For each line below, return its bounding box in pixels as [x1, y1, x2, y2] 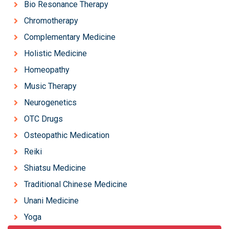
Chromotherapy [24, 16, 78, 26]
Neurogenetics [24, 98, 77, 107]
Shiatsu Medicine [24, 163, 86, 173]
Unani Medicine [24, 196, 79, 205]
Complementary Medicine [24, 32, 116, 42]
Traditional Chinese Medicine [24, 179, 127, 189]
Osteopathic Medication [24, 130, 109, 140]
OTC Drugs [24, 114, 63, 124]
